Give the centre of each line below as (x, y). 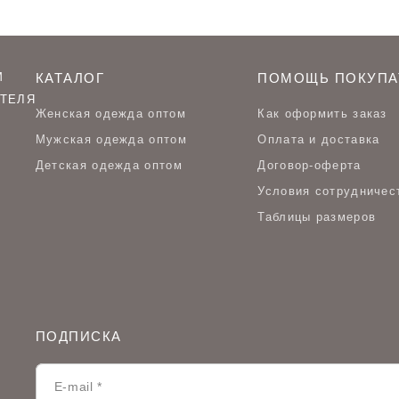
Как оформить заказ (322, 114)
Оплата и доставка (319, 139)
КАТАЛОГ (70, 78)
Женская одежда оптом (110, 114)
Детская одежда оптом (109, 165)
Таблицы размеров (317, 217)
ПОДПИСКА (78, 336)
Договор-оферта (309, 165)
